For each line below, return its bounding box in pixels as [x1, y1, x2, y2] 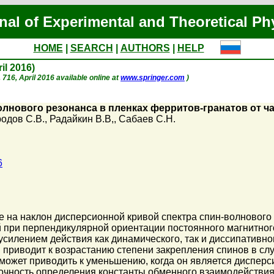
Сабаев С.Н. [119, 114, 176, 124]
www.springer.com [120, 73, 185, 82]
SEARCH [70, 43, 113, 53]
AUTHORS [120, 43, 170, 53]
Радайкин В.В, [50, 114, 114, 124]
